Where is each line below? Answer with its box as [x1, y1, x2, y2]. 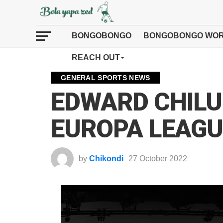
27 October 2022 [128, 154, 187, 163]
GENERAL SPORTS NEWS [61, 74, 150, 82]
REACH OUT [72, 53, 120, 62]
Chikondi [89, 154, 123, 163]
